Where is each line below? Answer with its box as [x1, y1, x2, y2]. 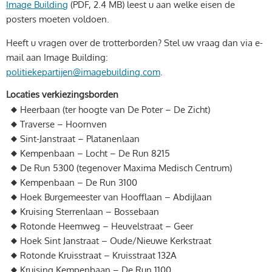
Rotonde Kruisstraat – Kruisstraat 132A [19, 250, 177, 262]
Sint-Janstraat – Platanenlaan [19, 133, 140, 145]
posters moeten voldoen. [6, 13, 109, 25]
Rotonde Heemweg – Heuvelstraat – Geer [19, 220, 193, 233]
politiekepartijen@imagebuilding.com [6, 66, 160, 78]
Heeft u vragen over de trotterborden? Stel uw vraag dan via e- [6, 36, 263, 49]
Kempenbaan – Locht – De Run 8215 [19, 148, 170, 160]
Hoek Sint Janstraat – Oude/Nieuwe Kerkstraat [19, 235, 211, 247]
